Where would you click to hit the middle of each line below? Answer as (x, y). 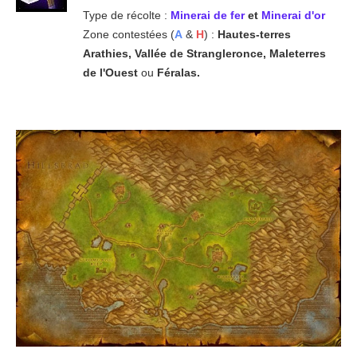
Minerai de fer (209, 16)
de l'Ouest (112, 73)
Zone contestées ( (128, 35)
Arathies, (107, 54)
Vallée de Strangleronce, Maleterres (228, 54)
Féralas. (177, 73)
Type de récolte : (126, 16)
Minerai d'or (293, 16)
